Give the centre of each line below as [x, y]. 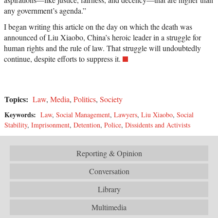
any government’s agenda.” [45, 11]
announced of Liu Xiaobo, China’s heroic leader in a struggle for [102, 37]
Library [109, 189]
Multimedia [109, 207]
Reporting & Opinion [109, 153]
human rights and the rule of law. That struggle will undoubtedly [102, 48]
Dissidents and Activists [158, 125]
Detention [87, 125]
